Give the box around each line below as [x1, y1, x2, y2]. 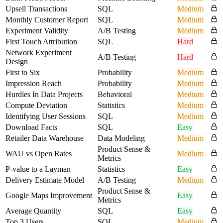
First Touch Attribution [5, 37, 77, 46]
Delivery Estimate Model [5, 175, 84, 184]
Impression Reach [5, 79, 62, 88]
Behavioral [98, 90, 132, 99]
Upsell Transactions [5, 4, 67, 13]
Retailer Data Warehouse [5, 133, 84, 142]
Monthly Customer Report [5, 15, 88, 24]
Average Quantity [5, 206, 61, 215]
